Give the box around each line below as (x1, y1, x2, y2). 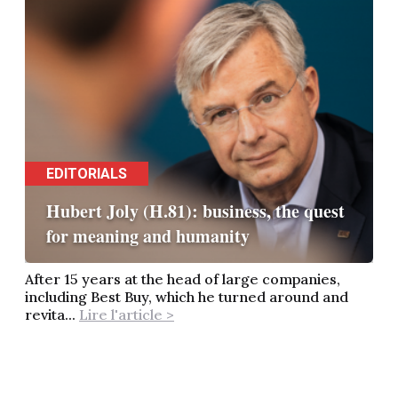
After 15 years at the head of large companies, (25, 270, 340, 289)
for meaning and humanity (46, 223, 250, 250)
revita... (25, 306, 79, 324)
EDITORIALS (46, 165, 127, 183)
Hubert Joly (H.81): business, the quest (46, 198, 345, 225)
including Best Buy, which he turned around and (25, 288, 348, 306)
